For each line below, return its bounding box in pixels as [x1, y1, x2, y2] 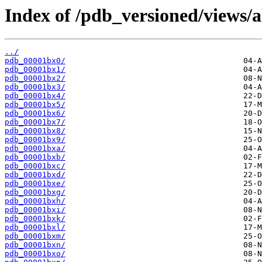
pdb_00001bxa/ [5, 144, 65, 153]
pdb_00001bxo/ [5, 249, 65, 258]
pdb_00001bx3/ [5, 82, 65, 92]
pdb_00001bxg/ [5, 188, 65, 197]
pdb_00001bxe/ [5, 179, 65, 188]
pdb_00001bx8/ [5, 126, 65, 136]
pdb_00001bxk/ [5, 214, 65, 223]
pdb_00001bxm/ [5, 232, 65, 241]
